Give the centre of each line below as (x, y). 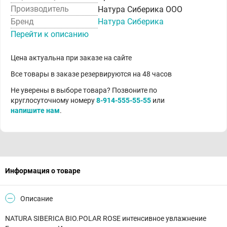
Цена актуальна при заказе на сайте (71, 58)
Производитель (40, 9)
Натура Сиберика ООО (140, 9)
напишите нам (35, 110)
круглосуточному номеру (53, 100)
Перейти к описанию (50, 34)
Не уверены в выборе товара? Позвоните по (84, 90)
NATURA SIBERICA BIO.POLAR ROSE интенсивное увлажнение (106, 218)
